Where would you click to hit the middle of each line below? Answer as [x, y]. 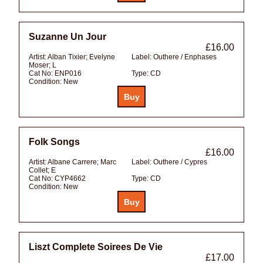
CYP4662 [70, 179]
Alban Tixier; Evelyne [81, 57]
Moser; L [43, 65]
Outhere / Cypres [180, 162]
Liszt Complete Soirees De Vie [96, 247]
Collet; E [42, 171]
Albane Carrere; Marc [82, 162]
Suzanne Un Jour [68, 37]
